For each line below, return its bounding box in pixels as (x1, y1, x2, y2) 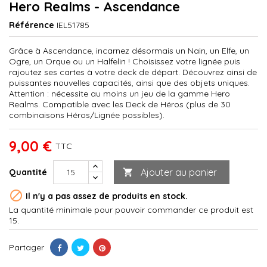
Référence (9, 19, 54, 30)
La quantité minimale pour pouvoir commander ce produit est (9, 204, 253, 215)
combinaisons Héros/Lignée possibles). (9, 109, 164, 120)
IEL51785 (57, 19, 89, 30)
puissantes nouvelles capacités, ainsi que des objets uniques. (9, 77, 250, 88)
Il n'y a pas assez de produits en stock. (23, 191, 188, 202)
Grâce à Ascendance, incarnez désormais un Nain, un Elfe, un (9, 45, 249, 56)
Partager (9, 241, 44, 253)
